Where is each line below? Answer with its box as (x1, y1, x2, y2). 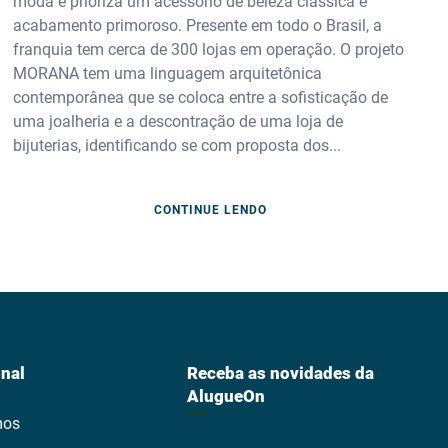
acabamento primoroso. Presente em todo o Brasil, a (13, 15, 383, 35)
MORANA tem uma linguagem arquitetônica (13, 63, 323, 83)
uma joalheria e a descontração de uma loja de (13, 111, 344, 131)
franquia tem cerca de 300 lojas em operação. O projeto (13, 39, 405, 59)
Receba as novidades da (187, 363, 375, 383)
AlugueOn (187, 386, 266, 406)
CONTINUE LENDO (153, 203, 267, 218)
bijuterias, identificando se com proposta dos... (13, 135, 342, 155)
